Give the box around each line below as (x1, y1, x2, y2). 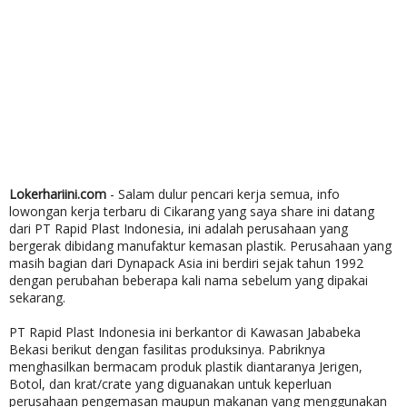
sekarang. (9, 289, 65, 306)
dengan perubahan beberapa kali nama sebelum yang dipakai (9, 272, 368, 289)
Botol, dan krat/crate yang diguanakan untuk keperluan (9, 375, 332, 392)
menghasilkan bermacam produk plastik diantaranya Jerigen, (9, 358, 362, 375)
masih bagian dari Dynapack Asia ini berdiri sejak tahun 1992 (9, 254, 363, 272)
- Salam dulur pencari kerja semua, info (106, 185, 340, 203)
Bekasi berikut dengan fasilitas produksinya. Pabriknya (9, 341, 325, 358)
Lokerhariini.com (9, 185, 106, 203)
